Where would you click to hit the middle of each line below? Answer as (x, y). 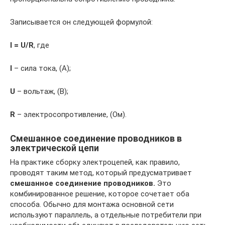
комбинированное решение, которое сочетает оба (100, 194)
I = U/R (22, 45)
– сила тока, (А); (41, 69)
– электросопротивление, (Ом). (71, 115)
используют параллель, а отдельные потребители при (106, 215)
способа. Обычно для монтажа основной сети (92, 205)
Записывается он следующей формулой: (81, 22)
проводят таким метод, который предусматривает (101, 173)
